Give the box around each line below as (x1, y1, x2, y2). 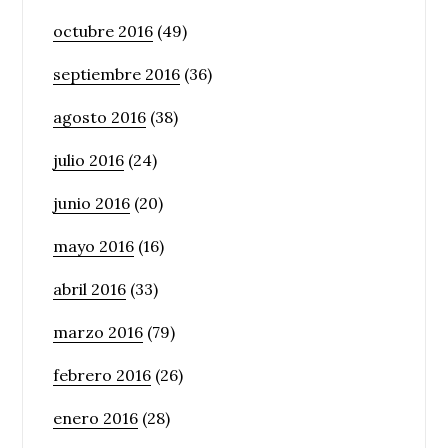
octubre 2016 (53, 21, 154, 41)
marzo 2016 (53, 322, 144, 342)
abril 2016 (53, 279, 127, 299)
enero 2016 (53, 408, 139, 428)
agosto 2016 (53, 107, 147, 127)
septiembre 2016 (53, 64, 181, 84)
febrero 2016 (53, 365, 152, 385)
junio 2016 (53, 193, 131, 213)
